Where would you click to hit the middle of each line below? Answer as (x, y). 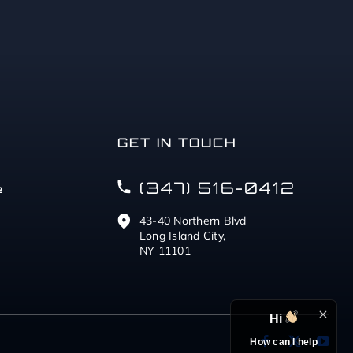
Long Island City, (182, 236)
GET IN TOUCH (177, 143)
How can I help (284, 342)
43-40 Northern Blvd (193, 221)
